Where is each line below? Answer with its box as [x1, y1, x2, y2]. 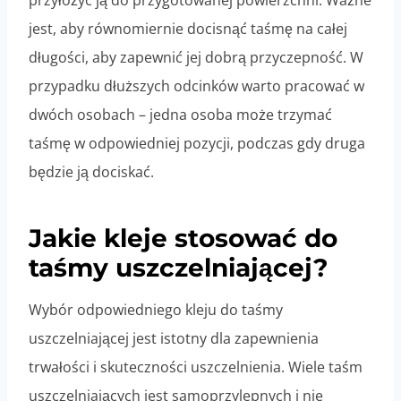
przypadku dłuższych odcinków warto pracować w [29, 76, 364, 97]
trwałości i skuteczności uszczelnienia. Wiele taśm [29, 357, 363, 378]
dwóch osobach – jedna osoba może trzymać [29, 105, 332, 125]
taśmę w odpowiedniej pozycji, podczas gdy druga [29, 133, 365, 154]
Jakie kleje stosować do [29, 223, 337, 254]
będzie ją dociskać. [29, 162, 154, 183]
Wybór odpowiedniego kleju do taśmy [29, 300, 283, 320]
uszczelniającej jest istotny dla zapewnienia [29, 328, 319, 349]
